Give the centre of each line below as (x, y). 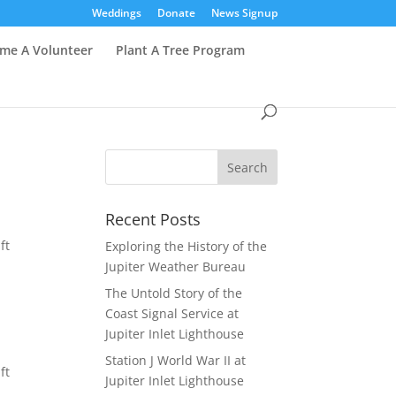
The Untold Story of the (174, 293)
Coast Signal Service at (172, 313)
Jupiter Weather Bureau (176, 267)
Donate (176, 13)
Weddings (116, 13)
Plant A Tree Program (181, 50)
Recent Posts (153, 219)
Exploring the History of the (187, 246)
